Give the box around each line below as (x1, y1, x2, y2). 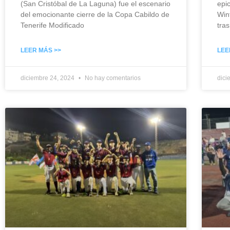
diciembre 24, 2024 (21, 74, 76, 82)
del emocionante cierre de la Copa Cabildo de (21, 10, 169, 18)
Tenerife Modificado (21, 21, 84, 29)
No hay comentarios (83, 74, 141, 82)
